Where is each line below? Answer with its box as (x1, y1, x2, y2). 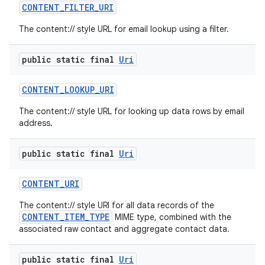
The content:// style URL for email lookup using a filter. (19, 24, 229, 34)
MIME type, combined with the (112, 212, 231, 222)
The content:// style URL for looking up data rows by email (19, 106, 244, 117)
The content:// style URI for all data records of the (19, 200, 214, 211)
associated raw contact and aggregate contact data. (19, 224, 230, 234)
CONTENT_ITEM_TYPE (22, 211, 109, 222)
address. (19, 118, 53, 128)
